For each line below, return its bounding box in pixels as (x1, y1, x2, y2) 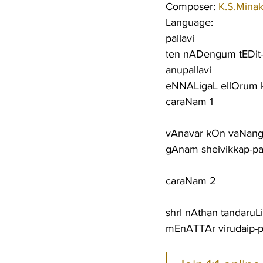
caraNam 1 (166, 96, 213, 107)
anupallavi (166, 64, 211, 76)
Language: (166, 16, 213, 28)
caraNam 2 (166, 175, 216, 187)
